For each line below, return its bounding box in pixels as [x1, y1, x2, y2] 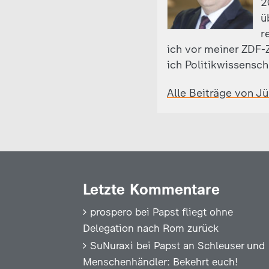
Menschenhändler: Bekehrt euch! [83, 256, 238, 268]
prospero [90, 206, 132, 218]
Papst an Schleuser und [154, 240, 265, 252]
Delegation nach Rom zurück [83, 222, 219, 234]
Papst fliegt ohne [153, 206, 233, 218]
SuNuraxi [90, 240, 133, 252]
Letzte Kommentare [83, 180, 220, 198]
